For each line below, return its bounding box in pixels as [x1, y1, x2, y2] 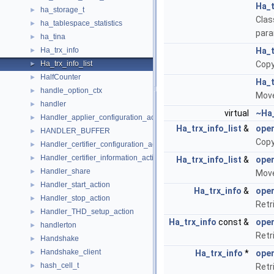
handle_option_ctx [40, 86, 102, 95]
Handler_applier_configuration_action [40, 113, 167, 122]
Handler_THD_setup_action [40, 207, 134, 216]
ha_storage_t [40, 6, 84, 14]
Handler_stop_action [40, 194, 110, 202]
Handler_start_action [40, 180, 110, 189]
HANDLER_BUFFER [40, 127, 110, 135]
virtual [224, 108, 251, 118]
